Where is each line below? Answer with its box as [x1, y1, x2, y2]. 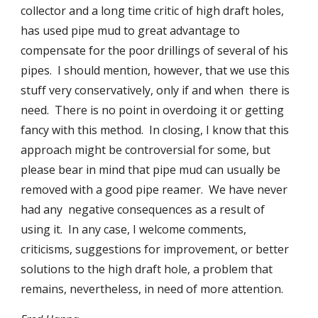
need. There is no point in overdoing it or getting [21, 102, 285, 118]
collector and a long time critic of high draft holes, [21, 3, 285, 18]
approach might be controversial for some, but [21, 142, 271, 158]
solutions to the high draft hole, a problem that [21, 261, 273, 277]
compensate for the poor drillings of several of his [21, 43, 289, 58]
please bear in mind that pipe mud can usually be [21, 162, 281, 177]
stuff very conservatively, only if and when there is [21, 82, 290, 98]
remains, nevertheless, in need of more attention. [21, 281, 284, 297]
